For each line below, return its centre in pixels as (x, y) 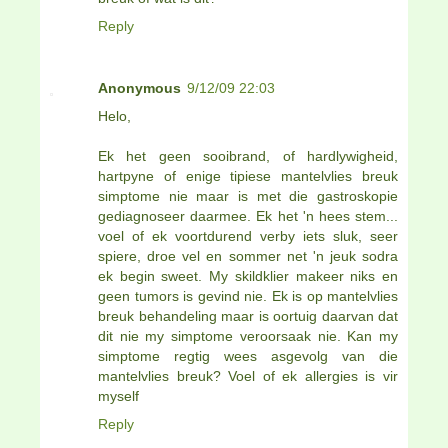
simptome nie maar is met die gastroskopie (248, 195)
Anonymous (139, 87)
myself (118, 395)
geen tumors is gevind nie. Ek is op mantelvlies (248, 295)
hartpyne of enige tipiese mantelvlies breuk (248, 175)
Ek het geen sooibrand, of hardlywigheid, (248, 155)
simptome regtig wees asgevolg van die (248, 355)
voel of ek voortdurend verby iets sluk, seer (248, 235)
